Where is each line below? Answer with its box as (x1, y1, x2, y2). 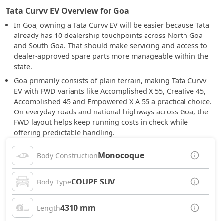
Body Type (37, 177, 71, 186)
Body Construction (37, 150, 98, 160)
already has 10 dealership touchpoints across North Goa (14, 31, 203, 40)
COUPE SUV (71, 176, 115, 187)
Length (37, 203, 60, 213)
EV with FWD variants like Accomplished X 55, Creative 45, (14, 86, 206, 96)
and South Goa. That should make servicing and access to (14, 41, 207, 50)
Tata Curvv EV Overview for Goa (6, 5, 129, 16)
